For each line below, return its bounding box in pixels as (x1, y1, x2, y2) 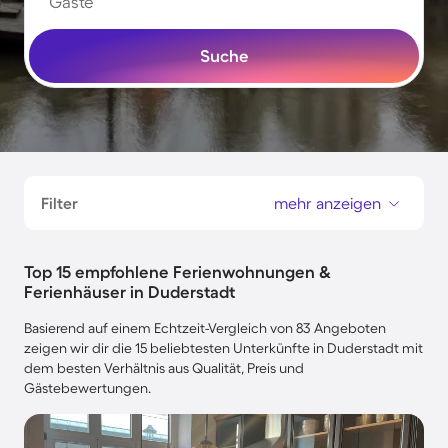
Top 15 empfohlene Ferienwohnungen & (24, 262, 331, 281)
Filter (41, 194, 78, 212)
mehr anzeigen (274, 194, 381, 212)
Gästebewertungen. (24, 380, 151, 396)
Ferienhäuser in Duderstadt (24, 282, 235, 301)
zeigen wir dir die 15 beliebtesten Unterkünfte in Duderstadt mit (24, 340, 423, 356)
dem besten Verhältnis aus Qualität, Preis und (24, 360, 304, 376)
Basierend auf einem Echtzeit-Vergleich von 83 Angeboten (24, 320, 386, 336)
